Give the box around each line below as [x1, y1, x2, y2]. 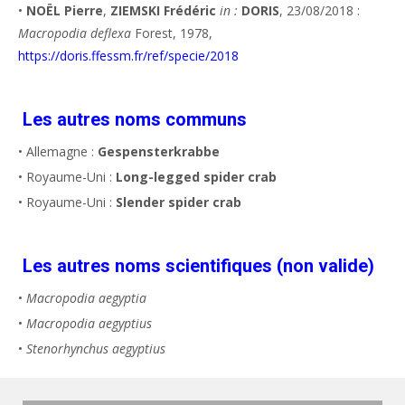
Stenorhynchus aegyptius [26, 340, 165, 357]
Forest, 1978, [131, 24, 212, 42]
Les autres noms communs [23, 108, 247, 130]
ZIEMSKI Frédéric [110, 2, 216, 19]
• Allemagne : [18, 143, 98, 160]
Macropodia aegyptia [26, 289, 146, 306]
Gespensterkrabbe [98, 143, 220, 160]
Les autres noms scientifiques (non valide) [23, 255, 374, 277]
